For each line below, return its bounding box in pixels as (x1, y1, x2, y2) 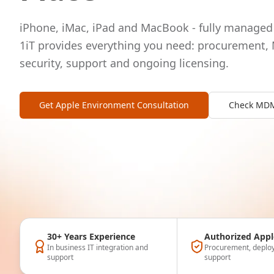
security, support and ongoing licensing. (20, 56, 229, 70)
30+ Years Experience (47, 231, 135, 242)
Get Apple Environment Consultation (39, 99, 189, 111)
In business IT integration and (47, 242, 148, 253)
